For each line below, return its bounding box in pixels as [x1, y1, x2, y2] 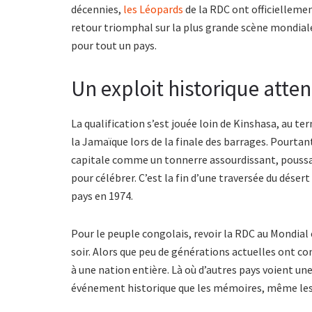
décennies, [71, 2, 123, 16]
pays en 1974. [71, 188, 133, 203]
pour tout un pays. [71, 38, 157, 52]
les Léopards [123, 2, 183, 16]
